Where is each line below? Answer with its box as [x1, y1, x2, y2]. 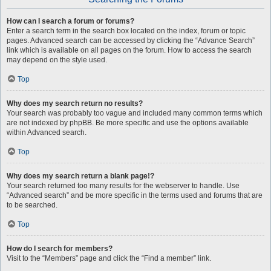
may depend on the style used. [7, 56, 107, 64]
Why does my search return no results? [7, 99, 143, 108]
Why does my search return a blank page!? [7, 172, 154, 180]
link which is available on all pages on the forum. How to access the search [7, 46, 252, 54]
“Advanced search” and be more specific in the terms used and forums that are [7, 191, 263, 200]
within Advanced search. [7, 128, 87, 137]
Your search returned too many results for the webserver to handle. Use [7, 181, 240, 190]
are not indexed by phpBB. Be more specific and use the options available [7, 119, 249, 127]
